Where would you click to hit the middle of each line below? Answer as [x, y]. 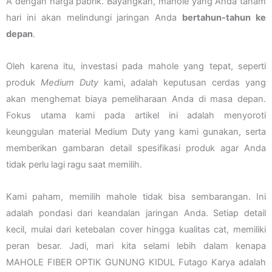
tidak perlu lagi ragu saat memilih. [74, 165]
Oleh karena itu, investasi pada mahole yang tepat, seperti [136, 66]
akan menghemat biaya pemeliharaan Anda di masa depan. [136, 99]
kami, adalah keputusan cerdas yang [182, 83]
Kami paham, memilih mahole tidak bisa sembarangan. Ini [136, 196]
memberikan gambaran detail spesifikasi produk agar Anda [136, 148]
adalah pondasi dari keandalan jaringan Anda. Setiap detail [136, 213]
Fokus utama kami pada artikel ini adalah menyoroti [136, 116]
